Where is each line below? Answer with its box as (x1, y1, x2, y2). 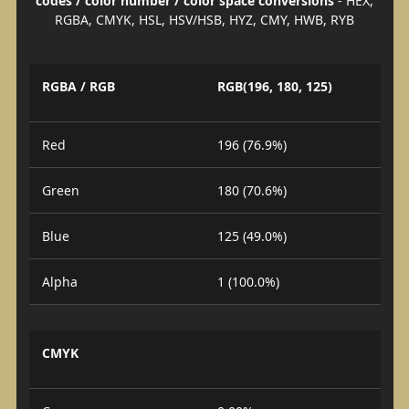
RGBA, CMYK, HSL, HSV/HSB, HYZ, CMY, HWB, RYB (55, 10, 354, 28)
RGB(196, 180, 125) (217, 78, 332, 96)
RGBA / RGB (41, 78, 115, 96)
